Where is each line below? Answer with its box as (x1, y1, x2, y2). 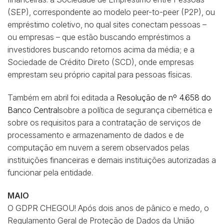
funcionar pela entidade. (7, 167, 93, 177)
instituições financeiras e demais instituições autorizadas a (7, 154, 216, 165)
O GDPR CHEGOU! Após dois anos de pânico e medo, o (7, 202, 209, 213)
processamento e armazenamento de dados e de (7, 129, 184, 140)
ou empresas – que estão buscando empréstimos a (7, 32, 190, 42)
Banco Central (7, 104, 59, 115)
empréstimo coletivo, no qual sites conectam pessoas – (7, 19, 206, 30)
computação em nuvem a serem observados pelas (7, 142, 189, 152)
